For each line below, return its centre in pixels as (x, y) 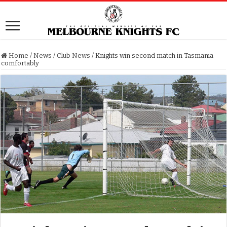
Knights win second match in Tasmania (155, 56)
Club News (74, 56)
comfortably (20, 63)
